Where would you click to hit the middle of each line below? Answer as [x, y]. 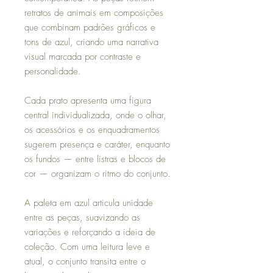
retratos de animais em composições [94, 12]
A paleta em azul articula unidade [89, 203]
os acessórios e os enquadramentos [92, 129]
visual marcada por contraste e [83, 56]
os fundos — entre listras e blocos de [95, 159]
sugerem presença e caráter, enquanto [97, 144]
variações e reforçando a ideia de [90, 232]
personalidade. [53, 71]
